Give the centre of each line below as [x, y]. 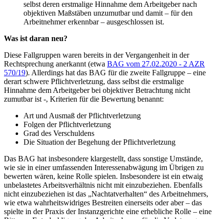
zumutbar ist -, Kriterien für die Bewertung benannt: [85, 99]
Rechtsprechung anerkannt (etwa [55, 64]
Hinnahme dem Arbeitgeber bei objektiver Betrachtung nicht [97, 90]
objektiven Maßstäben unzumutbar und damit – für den [108, 13]
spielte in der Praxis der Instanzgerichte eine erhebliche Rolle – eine [108, 211]
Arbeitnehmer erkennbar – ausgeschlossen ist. [95, 22]
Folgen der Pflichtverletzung [67, 124]
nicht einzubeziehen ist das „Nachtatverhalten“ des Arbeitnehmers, [106, 194]
